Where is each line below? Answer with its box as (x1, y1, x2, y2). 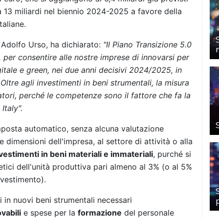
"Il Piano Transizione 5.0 (103, 40, 192, 50)
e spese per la (23, 208, 75, 218)
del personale (124, 208, 174, 218)
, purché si (153, 149, 191, 159)
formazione (78, 208, 122, 218)
